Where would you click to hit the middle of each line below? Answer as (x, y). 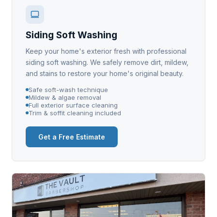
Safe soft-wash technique (68, 89)
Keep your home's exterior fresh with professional (106, 51)
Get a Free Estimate (72, 137)
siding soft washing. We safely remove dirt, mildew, (107, 62)
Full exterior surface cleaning (73, 105)
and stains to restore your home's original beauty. (105, 73)
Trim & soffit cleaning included (75, 113)
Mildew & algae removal (65, 97)
